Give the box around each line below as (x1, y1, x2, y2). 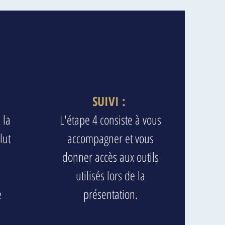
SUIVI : (92, 92, 129, 109)
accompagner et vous (67, 130, 154, 147)
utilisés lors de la (76, 167, 145, 184)
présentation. (83, 185, 138, 202)
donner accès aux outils (62, 148, 159, 165)
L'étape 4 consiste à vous (60, 111, 161, 128)
